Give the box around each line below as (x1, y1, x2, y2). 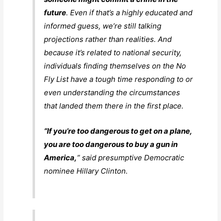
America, (44, 153, 77, 163)
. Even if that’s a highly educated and (66, 8, 193, 18)
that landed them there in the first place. (44, 101, 184, 111)
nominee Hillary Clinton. (44, 166, 128, 176)
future (44, 8, 67, 18)
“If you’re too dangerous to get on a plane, (44, 126, 192, 136)
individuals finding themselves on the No (44, 61, 186, 71)
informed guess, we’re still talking (44, 21, 162, 31)
